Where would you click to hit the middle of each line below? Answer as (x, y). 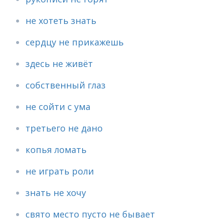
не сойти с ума (58, 107)
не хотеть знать (61, 21)
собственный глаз (66, 85)
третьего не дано (64, 128)
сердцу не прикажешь (75, 42)
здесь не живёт (59, 64)
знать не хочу (56, 193)
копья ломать (56, 150)
